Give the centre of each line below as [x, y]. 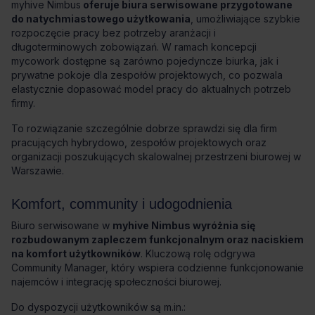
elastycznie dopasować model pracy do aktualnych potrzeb [151, 89]
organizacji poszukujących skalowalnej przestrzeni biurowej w [156, 156]
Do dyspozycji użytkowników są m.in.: [98, 307]
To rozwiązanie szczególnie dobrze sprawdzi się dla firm [144, 128]
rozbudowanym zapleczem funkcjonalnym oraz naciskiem [157, 239]
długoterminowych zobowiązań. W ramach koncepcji [134, 46]
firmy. [23, 103]
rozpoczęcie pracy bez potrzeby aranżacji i [114, 32]
